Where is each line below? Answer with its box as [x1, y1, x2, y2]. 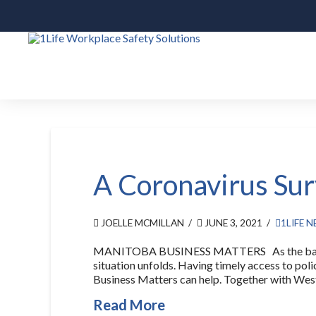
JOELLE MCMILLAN [99, 217, 184, 229]
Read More [93, 296, 165, 313]
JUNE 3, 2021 [202, 217, 262, 229]
